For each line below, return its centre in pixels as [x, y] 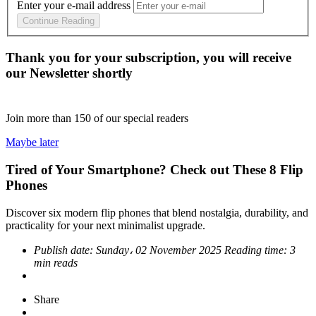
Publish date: [65, 250]
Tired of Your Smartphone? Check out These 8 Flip [154, 169]
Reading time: [257, 250]
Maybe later [32, 142]
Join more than [40, 119]
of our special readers [141, 119]
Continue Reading [59, 21]
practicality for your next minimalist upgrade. [105, 225]
